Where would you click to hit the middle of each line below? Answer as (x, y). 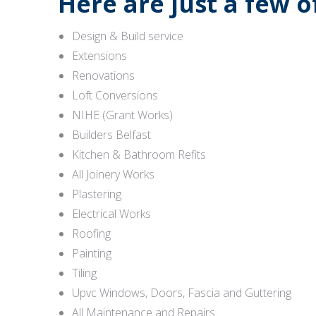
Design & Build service (128, 36)
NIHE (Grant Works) (122, 115)
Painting (92, 254)
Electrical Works (111, 214)
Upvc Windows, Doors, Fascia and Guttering (182, 293)
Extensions (99, 56)
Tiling (84, 273)
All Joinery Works (113, 175)
